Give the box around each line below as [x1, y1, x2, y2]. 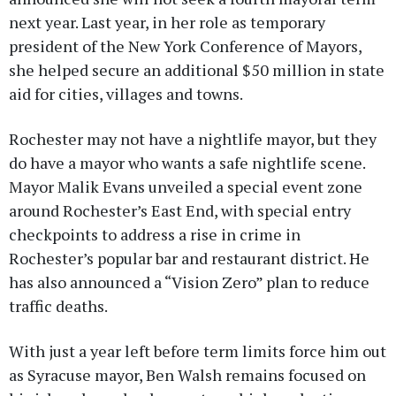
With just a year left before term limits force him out [9, 340, 386, 362]
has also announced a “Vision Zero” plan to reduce [9, 271, 369, 293]
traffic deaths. [9, 295, 110, 317]
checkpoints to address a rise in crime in [9, 224, 301, 246]
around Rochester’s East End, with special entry [9, 200, 351, 222]
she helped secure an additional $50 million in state [9, 59, 385, 81]
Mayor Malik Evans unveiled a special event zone [9, 176, 362, 198]
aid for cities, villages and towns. [9, 83, 243, 105]
